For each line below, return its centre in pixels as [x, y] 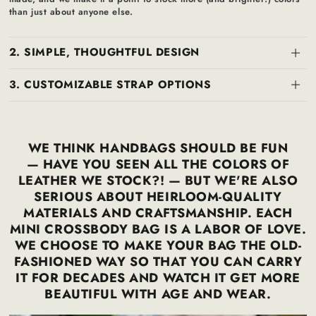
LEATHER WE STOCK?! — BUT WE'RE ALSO [158, 180]
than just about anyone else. [71, 12]
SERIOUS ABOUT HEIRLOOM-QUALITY [158, 196]
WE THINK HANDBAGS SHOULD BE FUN [158, 148]
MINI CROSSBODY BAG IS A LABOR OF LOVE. [158, 229]
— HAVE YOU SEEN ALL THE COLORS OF [158, 164]
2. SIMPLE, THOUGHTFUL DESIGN [104, 53]
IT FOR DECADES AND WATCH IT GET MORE [158, 278]
